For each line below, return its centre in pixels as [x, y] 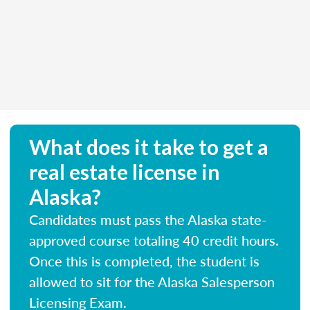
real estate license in [125, 171]
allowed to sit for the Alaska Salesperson [152, 281]
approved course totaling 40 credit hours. [154, 240]
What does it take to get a [149, 146]
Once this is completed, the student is [144, 261]
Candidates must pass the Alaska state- [148, 219]
